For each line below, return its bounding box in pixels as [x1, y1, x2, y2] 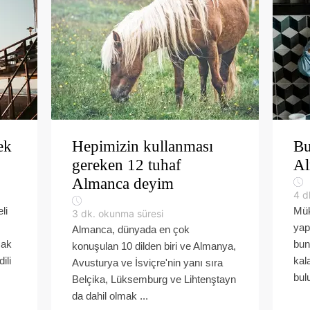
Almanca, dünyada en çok [72, 224, 190, 235]
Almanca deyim [72, 175, 174, 192]
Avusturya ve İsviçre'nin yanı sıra [72, 257, 223, 268]
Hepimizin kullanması [72, 138, 213, 155]
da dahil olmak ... [72, 290, 148, 302]
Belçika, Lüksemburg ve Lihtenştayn [72, 273, 236, 285]
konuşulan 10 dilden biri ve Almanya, [72, 240, 236, 252]
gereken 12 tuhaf [72, 156, 181, 174]
